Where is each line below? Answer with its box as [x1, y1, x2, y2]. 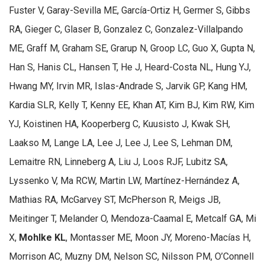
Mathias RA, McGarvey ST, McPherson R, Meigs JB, [9, 193, 221, 205]
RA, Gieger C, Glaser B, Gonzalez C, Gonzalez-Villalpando [9, 23, 243, 35]
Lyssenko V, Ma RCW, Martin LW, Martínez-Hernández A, [9, 174, 240, 186]
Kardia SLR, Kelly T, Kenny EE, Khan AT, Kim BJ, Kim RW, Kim [9, 99, 254, 111]
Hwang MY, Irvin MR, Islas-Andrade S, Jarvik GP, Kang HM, [9, 80, 247, 92]
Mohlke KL [19, 231, 66, 243]
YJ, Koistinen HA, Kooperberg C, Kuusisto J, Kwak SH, [9, 118, 230, 130]
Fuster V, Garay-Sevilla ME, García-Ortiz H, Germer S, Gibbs [9, 4, 250, 16]
